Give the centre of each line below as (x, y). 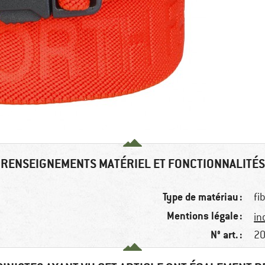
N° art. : (227, 235)
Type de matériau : (203, 197)
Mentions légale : (205, 216)
